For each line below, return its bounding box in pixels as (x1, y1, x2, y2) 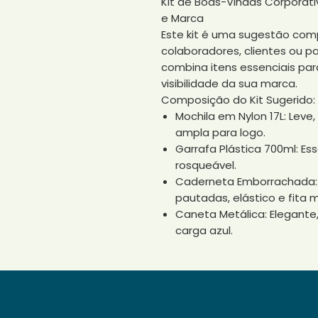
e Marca (161, 11, 204, 26)
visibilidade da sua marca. (161, 76, 297, 91)
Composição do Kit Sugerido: (161, 92, 315, 107)
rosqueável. (175, 158, 236, 172)
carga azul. (175, 223, 233, 238)
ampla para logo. (175, 125, 265, 140)
